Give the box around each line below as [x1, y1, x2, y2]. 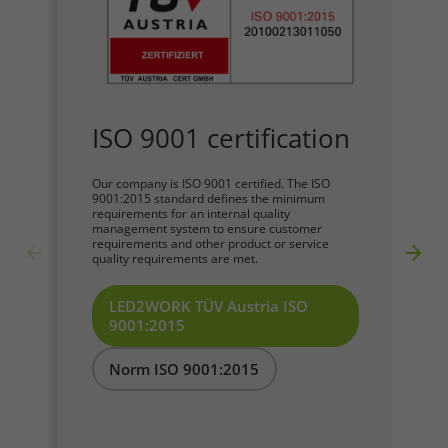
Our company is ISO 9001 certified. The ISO [91, 175, 330, 192]
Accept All [196, 351, 252, 368]
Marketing [39, 212, 139, 241]
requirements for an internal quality [91, 205, 290, 222]
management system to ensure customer [91, 220, 322, 237]
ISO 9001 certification [91, 120, 350, 157]
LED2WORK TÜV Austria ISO [109, 296, 309, 317]
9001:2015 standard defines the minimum [91, 190, 325, 207]
